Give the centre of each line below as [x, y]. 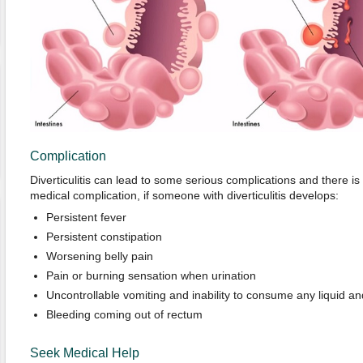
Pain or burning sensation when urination [151, 275]
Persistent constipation [104, 237]
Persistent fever [86, 217]
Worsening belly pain [99, 256]
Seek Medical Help [84, 353]
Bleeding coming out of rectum [124, 314]
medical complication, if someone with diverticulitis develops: [184, 195]
